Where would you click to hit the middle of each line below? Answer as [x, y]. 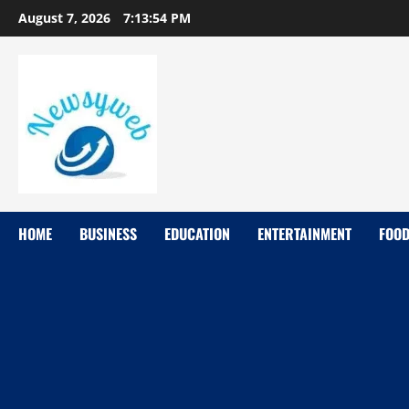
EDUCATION [197, 234]
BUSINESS [108, 234]
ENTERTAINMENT [304, 234]
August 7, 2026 [66, 18]
